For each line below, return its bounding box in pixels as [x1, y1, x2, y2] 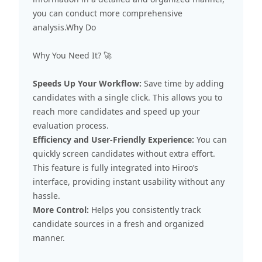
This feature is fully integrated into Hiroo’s [33, 161, 198, 173]
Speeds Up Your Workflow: [33, 77, 142, 89]
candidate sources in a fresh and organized [33, 218, 204, 229]
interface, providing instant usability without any [33, 175, 225, 187]
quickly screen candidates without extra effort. [33, 147, 215, 159]
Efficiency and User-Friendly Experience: [33, 133, 194, 145]
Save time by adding [142, 77, 224, 89]
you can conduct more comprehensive [33, 7, 182, 19]
